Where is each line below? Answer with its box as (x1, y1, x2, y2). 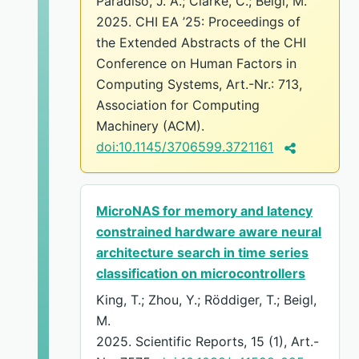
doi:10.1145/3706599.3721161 (96, 139, 274, 155)
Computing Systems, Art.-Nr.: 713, (96, 76, 303, 93)
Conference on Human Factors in (96, 55, 297, 72)
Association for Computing (96, 97, 260, 114)
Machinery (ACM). (96, 118, 205, 135)
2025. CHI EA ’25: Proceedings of (96, 14, 301, 30)
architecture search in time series (96, 244, 309, 261)
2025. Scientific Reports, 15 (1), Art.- (96, 333, 320, 350)
